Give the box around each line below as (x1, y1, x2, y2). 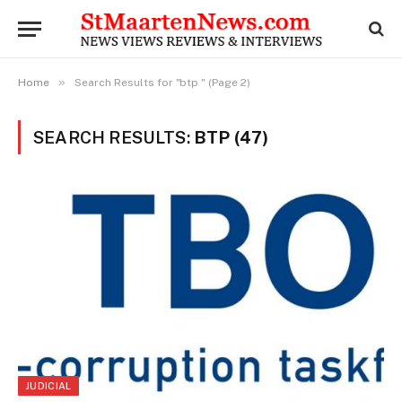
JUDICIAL (25, 380, 72, 392)
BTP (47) (194, 127, 269, 147)
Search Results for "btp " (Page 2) (74, 76, 250, 89)
